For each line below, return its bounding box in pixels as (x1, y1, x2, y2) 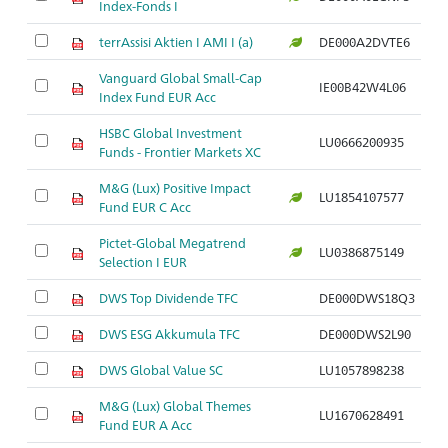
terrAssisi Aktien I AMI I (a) (99, 33, 253, 50)
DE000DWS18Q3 (319, 289, 415, 306)
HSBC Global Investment (99, 124, 242, 141)
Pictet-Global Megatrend (99, 234, 246, 251)
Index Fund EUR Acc (99, 88, 216, 105)
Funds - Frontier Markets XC (99, 143, 261, 160)
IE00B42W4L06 (319, 78, 406, 95)
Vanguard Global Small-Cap (99, 69, 262, 86)
